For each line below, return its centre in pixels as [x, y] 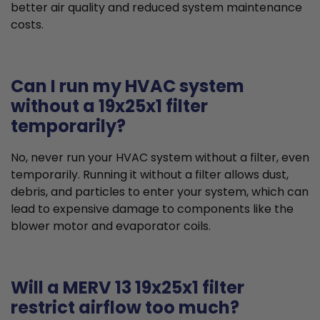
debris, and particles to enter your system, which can [160, 191]
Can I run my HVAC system [127, 86]
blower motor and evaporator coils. [111, 226]
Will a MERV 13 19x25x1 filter [127, 287]
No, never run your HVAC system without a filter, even [160, 157]
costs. [27, 24]
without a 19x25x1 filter [109, 106]
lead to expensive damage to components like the [152, 209]
